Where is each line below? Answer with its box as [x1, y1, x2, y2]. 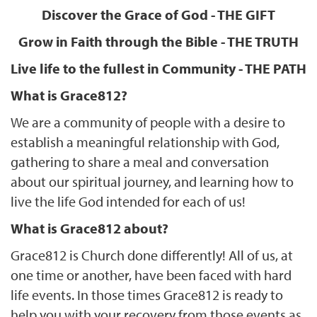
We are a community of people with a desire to [11, 113, 285, 131]
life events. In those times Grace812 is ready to [11, 285, 283, 304]
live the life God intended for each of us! [11, 192, 246, 210]
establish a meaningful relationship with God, [11, 132, 279, 151]
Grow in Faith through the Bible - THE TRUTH [18, 32, 299, 50]
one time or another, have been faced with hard [11, 265, 292, 284]
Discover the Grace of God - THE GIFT [42, 5, 275, 23]
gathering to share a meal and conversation [11, 152, 269, 171]
